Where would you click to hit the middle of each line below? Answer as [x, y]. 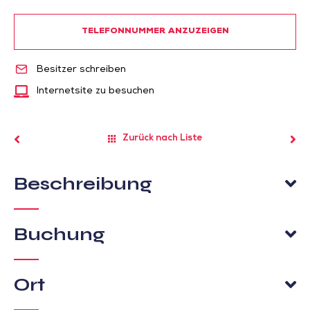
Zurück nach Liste [163, 139]
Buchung [60, 234]
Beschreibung [83, 183]
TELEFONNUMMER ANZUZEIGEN [155, 32]
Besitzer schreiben [80, 70]
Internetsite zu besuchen [95, 91]
